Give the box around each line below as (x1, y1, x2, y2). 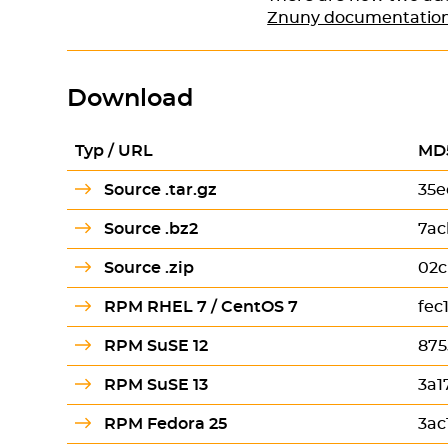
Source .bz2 (103, 221, 198, 238)
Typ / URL (75, 143, 154, 160)
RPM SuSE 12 (103, 338, 208, 355)
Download (67, 87, 194, 112)
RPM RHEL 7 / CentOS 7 (103, 299, 298, 316)
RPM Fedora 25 (103, 416, 227, 433)
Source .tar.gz (103, 182, 217, 199)
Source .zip (103, 260, 194, 277)
